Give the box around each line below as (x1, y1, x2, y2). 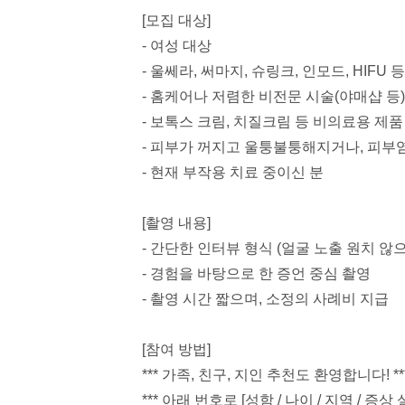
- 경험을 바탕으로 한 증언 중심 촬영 (142, 266, 371, 281)
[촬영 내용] (142, 215, 211, 231)
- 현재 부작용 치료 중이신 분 (142, 165, 324, 180)
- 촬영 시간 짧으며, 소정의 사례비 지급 (142, 291, 389, 306)
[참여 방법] (142, 342, 211, 357)
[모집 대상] (142, 13, 211, 28)
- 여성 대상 (142, 38, 212, 53)
